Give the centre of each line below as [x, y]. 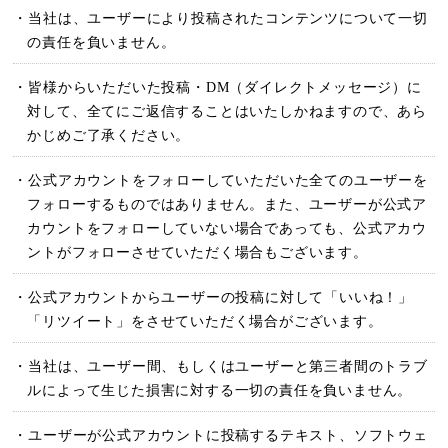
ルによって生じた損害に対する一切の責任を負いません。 [220, 390]
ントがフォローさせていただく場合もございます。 [197, 252]
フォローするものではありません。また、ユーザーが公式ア [227, 204]
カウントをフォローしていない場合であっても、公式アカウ [227, 228]
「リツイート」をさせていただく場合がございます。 [205, 321]
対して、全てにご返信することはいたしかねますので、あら [227, 111]
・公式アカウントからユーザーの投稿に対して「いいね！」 [213, 297]
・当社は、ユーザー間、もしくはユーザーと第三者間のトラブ [220, 366]
